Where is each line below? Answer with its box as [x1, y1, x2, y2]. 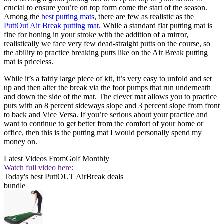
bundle [4, 181, 25, 190]
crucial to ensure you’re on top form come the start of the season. [4, 3, 207, 12]
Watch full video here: [4, 163, 73, 172]
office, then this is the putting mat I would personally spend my [4, 128, 202, 137]
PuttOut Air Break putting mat [4, 21, 99, 30]
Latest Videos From [4, 154, 66, 163]
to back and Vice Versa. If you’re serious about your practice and [4, 110, 208, 119]
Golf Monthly [66, 154, 109, 163]
